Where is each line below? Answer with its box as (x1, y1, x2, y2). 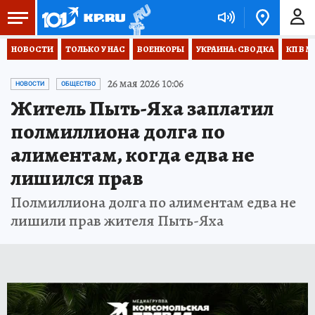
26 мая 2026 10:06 (108, 76, 184, 91)
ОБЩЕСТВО (61, 80, 96, 87)
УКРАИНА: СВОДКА (196, 44, 274, 55)
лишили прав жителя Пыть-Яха (11, 210, 224, 231)
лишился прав (11, 164, 143, 192)
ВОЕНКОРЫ (137, 44, 184, 55)
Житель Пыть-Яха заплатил (11, 94, 274, 122)
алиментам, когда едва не (11, 141, 255, 169)
